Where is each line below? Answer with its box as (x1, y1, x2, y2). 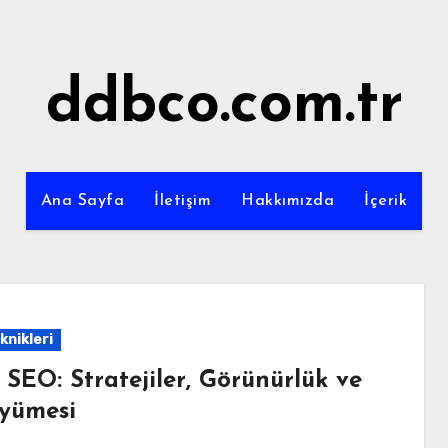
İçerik (364, 193, 408, 209)
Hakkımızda (241, 193, 335, 209)
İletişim (154, 193, 212, 209)
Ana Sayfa (40, 193, 125, 209)
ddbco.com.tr (45, 76, 403, 136)
